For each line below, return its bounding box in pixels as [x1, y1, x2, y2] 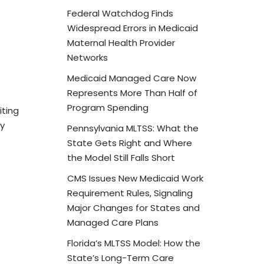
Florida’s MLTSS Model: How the [67, 236, 200, 249]
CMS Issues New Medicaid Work [67, 171, 203, 184]
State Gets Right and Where [67, 136, 192, 149]
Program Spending [67, 101, 148, 114]
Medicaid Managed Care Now [67, 71, 196, 84]
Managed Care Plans [67, 216, 159, 229]
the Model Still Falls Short [67, 151, 175, 164]
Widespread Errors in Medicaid [67, 21, 198, 34]
